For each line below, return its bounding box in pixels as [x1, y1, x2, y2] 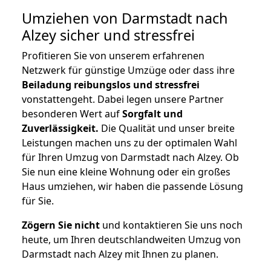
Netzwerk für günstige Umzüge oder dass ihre [22, 64, 235, 77]
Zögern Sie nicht [22, 218, 100, 232]
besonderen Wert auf [22, 107, 122, 121]
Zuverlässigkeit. [22, 122, 99, 135]
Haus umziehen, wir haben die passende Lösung [22, 180, 243, 194]
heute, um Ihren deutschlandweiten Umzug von [22, 233, 241, 247]
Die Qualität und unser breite [99, 122, 235, 135]
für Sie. [22, 194, 54, 208]
